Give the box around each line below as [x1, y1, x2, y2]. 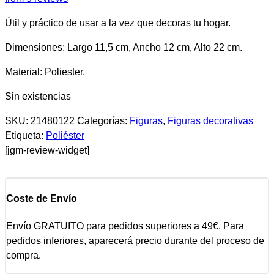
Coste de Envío [6, 193, 77, 204]
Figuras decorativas [168, 115, 253, 126]
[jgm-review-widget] [5, 144, 89, 155]
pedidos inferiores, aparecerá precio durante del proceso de [6, 235, 264, 246]
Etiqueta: [5, 130, 46, 141]
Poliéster [46, 130, 84, 141]
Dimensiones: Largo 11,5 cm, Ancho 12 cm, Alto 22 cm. [5, 42, 242, 53]
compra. [6, 250, 41, 261]
